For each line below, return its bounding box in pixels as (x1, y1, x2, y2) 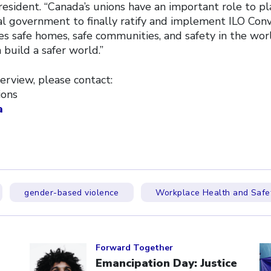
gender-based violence (24, 187, 119, 198)
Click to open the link (29, 229, 142, 243)
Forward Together (96, 241, 173, 253)
